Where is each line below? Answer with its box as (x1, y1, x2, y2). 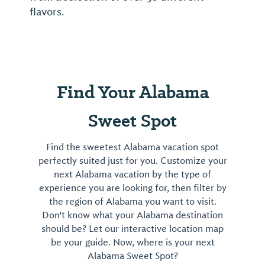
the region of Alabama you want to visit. (49, 196, 216, 208)
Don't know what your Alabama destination (42, 209, 223, 222)
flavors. (30, 5, 64, 19)
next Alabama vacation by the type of (54, 169, 211, 181)
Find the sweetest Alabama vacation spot (46, 141, 219, 154)
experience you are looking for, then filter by (38, 182, 227, 195)
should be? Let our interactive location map (41, 223, 224, 235)
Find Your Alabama (56, 80, 209, 105)
